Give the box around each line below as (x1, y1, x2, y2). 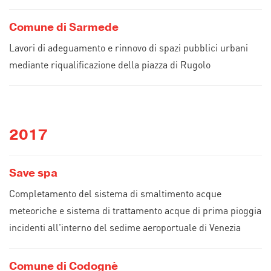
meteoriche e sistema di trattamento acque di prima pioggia (9, 204, 261, 217)
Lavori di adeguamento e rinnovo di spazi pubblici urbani (9, 41, 248, 54)
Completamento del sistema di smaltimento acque (9, 187, 221, 200)
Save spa (9, 166, 57, 180)
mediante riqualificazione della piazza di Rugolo (9, 58, 211, 71)
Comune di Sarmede (9, 20, 119, 34)
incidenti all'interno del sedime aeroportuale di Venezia (9, 221, 241, 233)
